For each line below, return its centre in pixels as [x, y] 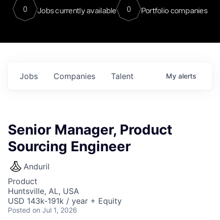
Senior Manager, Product [90, 130]
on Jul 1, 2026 [55, 210]
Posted [19, 210]
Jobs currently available [77, 10]
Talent [122, 76]
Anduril [37, 166]
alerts [187, 76]
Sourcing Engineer [69, 146]
